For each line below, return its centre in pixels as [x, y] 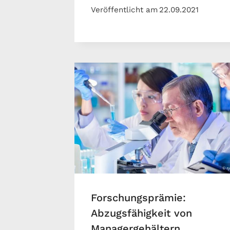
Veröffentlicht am [124, 9]
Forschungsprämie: [138, 198]
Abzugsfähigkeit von [141, 213]
